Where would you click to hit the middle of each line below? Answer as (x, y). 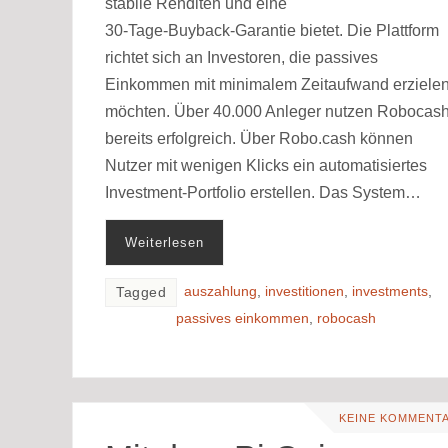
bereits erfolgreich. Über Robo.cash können (259, 138)
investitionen (304, 291)
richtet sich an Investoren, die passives (241, 57)
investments (390, 291)
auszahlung (220, 291)
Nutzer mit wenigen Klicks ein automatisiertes (266, 165)
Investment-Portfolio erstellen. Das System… (263, 192)
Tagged (141, 292)
